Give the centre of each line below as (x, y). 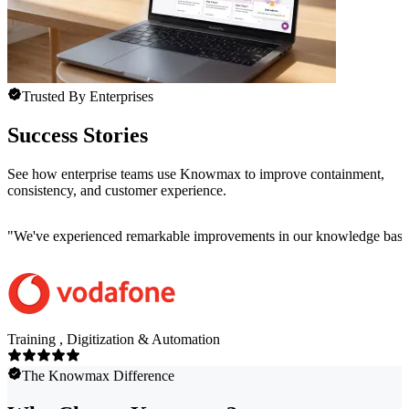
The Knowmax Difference (98, 375)
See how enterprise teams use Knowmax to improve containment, (196, 173)
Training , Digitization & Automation (114, 339)
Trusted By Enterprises (88, 97)
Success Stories (78, 135)
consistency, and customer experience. (117, 190)
